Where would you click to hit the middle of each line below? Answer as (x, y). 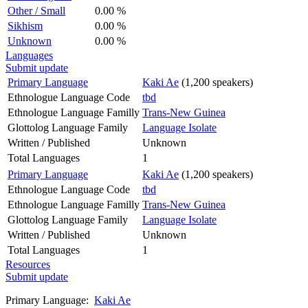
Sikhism (25, 25)
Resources (28, 264)
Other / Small (36, 10)
